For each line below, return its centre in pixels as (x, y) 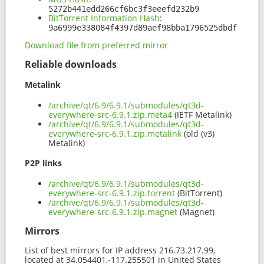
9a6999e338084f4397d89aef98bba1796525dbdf (143, 28)
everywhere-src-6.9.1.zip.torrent (112, 193)
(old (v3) (198, 133)
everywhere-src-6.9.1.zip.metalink (115, 133)
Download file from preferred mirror (96, 45)
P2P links (43, 163)
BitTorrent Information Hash (104, 18)
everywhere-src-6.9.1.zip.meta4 (110, 114)
